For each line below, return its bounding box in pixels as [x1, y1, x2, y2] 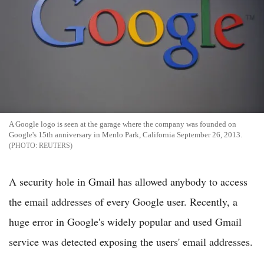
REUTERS [39, 141, 70, 150]
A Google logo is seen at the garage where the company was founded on [9, 120, 236, 128]
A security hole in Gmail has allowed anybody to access [9, 174, 247, 189]
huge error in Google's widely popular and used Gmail [9, 214, 242, 229]
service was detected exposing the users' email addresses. [9, 235, 253, 249]
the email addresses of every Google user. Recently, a [9, 194, 237, 209]
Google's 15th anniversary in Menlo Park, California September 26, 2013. [9, 130, 242, 139]
